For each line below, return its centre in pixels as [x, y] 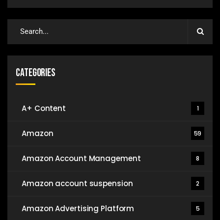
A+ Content [44, 108]
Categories [36, 73]
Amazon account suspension [77, 183]
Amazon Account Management [81, 158]
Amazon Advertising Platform [78, 208]
